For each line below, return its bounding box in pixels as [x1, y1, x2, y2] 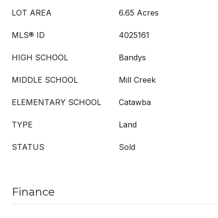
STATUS [12, 142, 44, 152]
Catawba [119, 97, 151, 107]
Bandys [119, 53, 146, 62]
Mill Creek [119, 75, 156, 85]
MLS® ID [12, 30, 45, 40]
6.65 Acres [119, 8, 159, 18]
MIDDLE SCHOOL [12, 75, 78, 85]
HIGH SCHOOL [12, 53, 68, 62]
